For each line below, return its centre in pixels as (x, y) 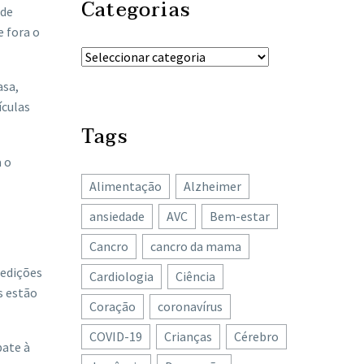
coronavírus (190, 306)
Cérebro (256, 336)
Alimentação (126, 186)
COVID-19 (116, 336)
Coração (113, 306)
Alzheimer (212, 186)
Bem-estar (240, 216)
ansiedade (117, 216)
